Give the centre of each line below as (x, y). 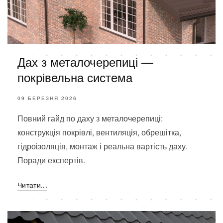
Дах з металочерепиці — (85, 61)
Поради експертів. (51, 160)
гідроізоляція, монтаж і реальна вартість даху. (103, 146)
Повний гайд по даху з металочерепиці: (90, 118)
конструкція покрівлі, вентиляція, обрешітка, (99, 132)
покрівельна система (75, 77)
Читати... (33, 184)
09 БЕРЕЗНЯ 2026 (47, 98)
